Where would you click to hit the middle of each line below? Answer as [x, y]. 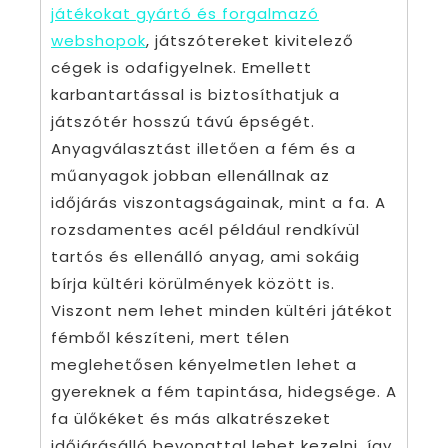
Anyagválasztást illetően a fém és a [203, 149]
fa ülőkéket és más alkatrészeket [191, 419]
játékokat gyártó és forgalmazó [185, 14]
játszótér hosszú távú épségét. [183, 122]
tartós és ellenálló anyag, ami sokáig [205, 257]
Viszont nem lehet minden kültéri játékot [222, 311]
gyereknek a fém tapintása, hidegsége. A [224, 392]
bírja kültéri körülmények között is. [193, 284]
